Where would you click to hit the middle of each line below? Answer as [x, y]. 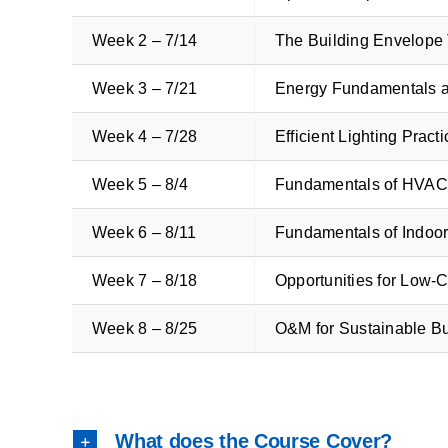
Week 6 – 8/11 [144, 232]
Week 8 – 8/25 [144, 328]
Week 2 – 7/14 [144, 40]
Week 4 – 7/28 [144, 136]
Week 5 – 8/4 [139, 184]
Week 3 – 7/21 [144, 88]
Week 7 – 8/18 [144, 280]
